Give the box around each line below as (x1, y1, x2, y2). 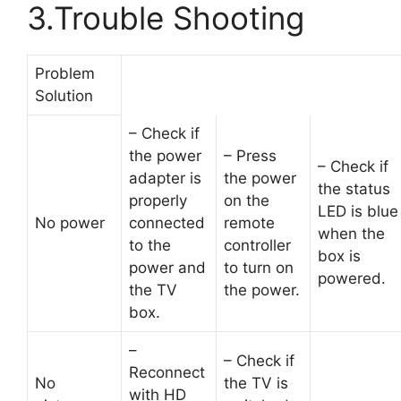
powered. (318, 269, 386, 287)
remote (224, 213, 275, 232)
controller (224, 235, 291, 254)
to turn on (224, 258, 294, 277)
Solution (35, 86, 93, 105)
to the (129, 235, 171, 254)
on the (224, 191, 269, 209)
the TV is (224, 373, 288, 392)
